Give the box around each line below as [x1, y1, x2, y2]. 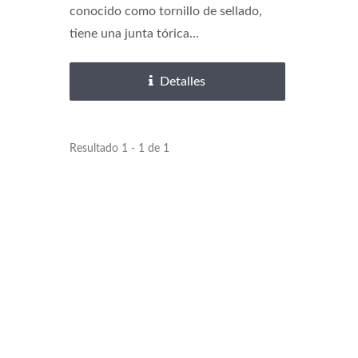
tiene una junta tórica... [70, 26, 199, 40]
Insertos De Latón [121, 88, 234, 102]
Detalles [160, 74, 206, 88]
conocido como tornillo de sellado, [70, 4, 262, 18]
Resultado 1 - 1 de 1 [70, 142, 169, 154]
